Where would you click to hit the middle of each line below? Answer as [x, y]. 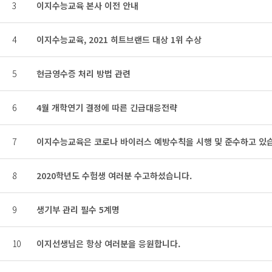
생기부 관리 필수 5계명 [78, 209]
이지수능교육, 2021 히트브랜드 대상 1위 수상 [119, 39]
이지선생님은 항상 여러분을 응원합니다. [108, 243]
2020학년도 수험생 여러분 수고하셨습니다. [114, 175]
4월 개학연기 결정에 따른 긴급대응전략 [107, 107]
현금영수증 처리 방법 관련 [83, 73]
